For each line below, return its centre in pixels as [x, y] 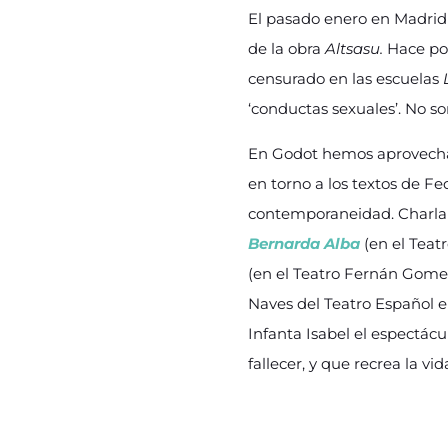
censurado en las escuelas [343, 78]
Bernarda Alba [304, 243]
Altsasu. [356, 48]
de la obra [286, 48]
